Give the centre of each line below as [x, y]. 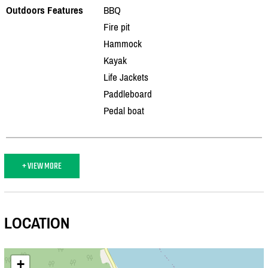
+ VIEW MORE [42, 166]
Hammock [123, 43]
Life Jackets [126, 77]
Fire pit [117, 27]
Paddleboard [128, 94]
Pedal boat [124, 110]
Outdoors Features [45, 10]
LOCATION [37, 223]
